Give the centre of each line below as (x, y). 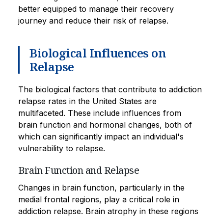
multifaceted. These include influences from (100, 113)
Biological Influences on (97, 53)
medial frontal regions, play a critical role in (99, 199)
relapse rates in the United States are (87, 101)
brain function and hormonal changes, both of (105, 124)
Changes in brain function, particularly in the (101, 187)
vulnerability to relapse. (62, 148)
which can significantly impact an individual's (101, 136)
